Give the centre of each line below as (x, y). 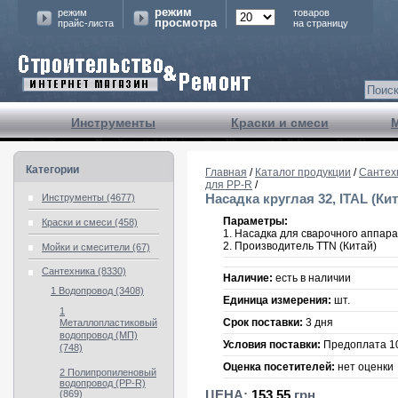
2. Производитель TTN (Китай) (300, 247)
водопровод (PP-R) (103, 383)
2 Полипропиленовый (108, 372)
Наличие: (248, 279)
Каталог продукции (303, 172)
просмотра (186, 23)
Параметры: (255, 222)
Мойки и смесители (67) (96, 247)
